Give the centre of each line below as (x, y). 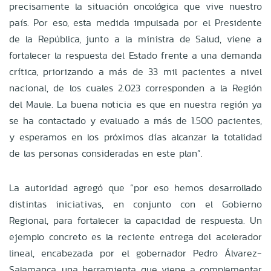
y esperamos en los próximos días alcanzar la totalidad (135, 137)
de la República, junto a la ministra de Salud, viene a (135, 39)
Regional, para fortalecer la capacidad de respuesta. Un (135, 220)
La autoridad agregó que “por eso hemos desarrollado (135, 188)
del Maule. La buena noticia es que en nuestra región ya (135, 104)
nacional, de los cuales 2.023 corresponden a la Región (135, 88)
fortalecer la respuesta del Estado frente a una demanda (135, 55)
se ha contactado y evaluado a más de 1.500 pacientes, (135, 120)
